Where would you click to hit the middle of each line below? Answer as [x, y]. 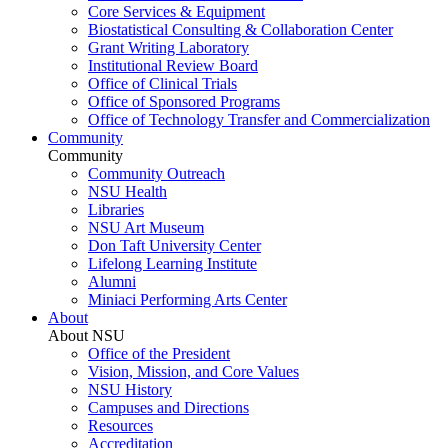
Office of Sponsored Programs [184, 101]
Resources [120, 425]
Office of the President [159, 353]
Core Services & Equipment [176, 11]
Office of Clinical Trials [162, 83]
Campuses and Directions [168, 407]
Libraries [116, 209]
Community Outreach [156, 173]
